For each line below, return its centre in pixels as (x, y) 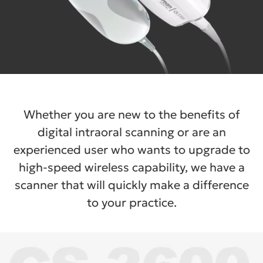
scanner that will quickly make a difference (131, 185)
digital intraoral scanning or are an (131, 132)
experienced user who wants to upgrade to (131, 149)
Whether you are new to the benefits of (131, 114)
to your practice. (131, 202)
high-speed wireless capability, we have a (131, 167)
